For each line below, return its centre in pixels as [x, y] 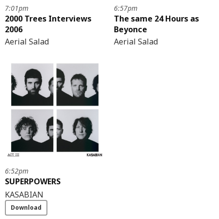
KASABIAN [24, 194]
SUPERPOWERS [33, 181]
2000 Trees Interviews [48, 19]
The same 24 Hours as [156, 19]
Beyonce [130, 30]
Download [26, 207]
